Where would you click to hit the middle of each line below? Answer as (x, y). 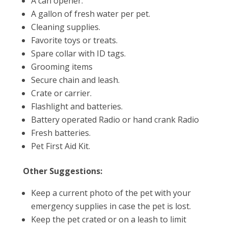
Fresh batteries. (61, 133)
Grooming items (62, 67)
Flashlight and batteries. (77, 106)
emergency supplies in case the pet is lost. (111, 206)
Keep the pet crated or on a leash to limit (108, 219)
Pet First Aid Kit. (60, 146)
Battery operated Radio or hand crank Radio (115, 120)
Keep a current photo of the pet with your (111, 193)
